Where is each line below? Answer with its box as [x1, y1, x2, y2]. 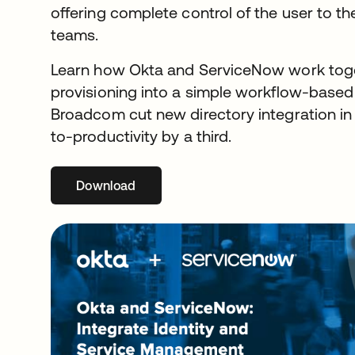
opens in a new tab [105, 178, 220, 193]
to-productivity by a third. [51, 127, 232, 145]
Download [76, 178, 136, 193]
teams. [51, 25, 99, 44]
